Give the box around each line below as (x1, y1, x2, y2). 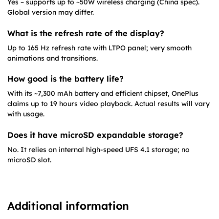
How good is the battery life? (7, 74, 124, 84)
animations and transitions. (7, 53, 98, 63)
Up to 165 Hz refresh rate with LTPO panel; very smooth (7, 43, 192, 52)
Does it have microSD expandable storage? (7, 130, 183, 140)
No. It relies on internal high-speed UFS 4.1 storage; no (7, 145, 190, 154)
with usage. (7, 109, 44, 119)
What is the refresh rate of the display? (7, 28, 164, 38)
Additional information (7, 199, 130, 213)
